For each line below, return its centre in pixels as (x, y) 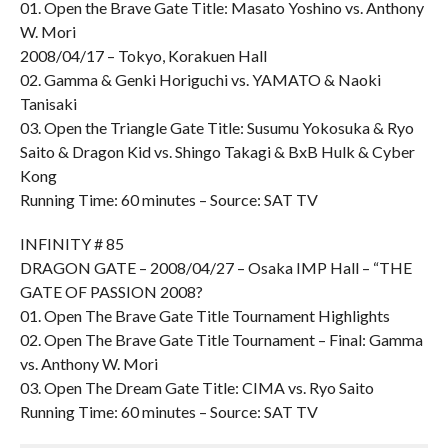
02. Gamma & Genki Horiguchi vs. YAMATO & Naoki (200, 79)
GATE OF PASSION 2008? (111, 291)
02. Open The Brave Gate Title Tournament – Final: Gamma (221, 339)
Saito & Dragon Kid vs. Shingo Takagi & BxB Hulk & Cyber (217, 151)
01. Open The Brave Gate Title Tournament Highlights (204, 315)
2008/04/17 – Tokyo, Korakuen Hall (143, 55)
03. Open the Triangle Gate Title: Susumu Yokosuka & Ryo (216, 127)
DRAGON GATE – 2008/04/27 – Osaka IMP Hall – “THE (215, 267)
